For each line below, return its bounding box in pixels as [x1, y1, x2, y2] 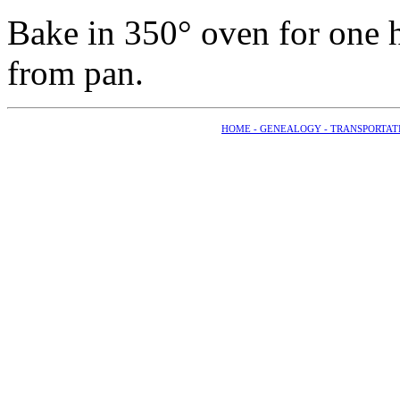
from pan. [7, 54, 144, 93]
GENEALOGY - [260, 123, 330, 135]
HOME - [221, 123, 260, 135]
